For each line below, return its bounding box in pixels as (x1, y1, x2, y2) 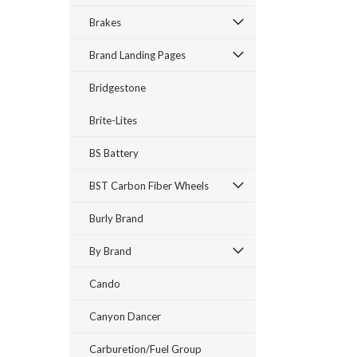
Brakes (89, 16, 121, 29)
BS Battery (89, 147, 139, 159)
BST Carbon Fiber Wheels (89, 179, 209, 192)
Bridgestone (89, 81, 146, 94)
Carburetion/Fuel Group (89, 343, 202, 355)
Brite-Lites (89, 114, 137, 127)
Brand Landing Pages (89, 49, 186, 61)
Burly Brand (89, 212, 143, 225)
